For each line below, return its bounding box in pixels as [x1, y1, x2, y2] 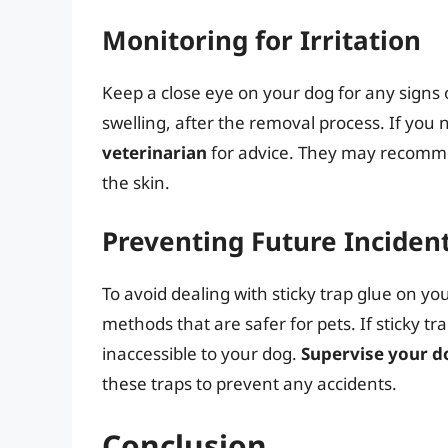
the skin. [102, 170, 170, 194]
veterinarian [102, 140, 207, 164]
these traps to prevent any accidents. [102, 372, 397, 396]
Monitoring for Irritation [102, 21, 421, 58]
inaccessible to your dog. [102, 342, 301, 366]
